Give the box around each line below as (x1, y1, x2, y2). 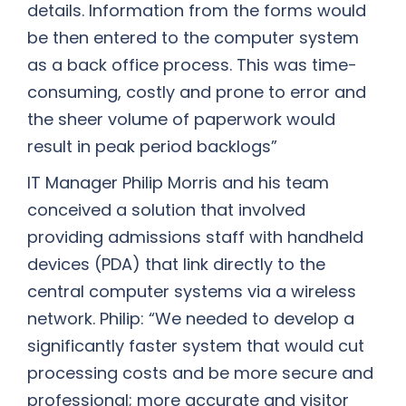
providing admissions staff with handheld (27, 226, 363, 248)
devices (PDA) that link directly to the (27, 253, 325, 275)
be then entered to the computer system (27, 26, 359, 49)
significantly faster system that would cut (27, 334, 364, 357)
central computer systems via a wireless (27, 280, 356, 303)
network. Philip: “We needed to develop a (27, 307, 354, 330)
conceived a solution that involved (27, 198, 305, 221)
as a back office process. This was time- (27, 53, 357, 76)
